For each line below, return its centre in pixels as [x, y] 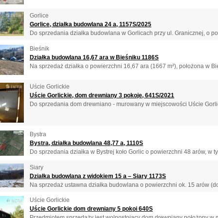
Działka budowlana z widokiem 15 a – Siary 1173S [98, 176]
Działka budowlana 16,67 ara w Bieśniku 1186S [94, 57]
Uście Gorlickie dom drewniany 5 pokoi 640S [91, 209]
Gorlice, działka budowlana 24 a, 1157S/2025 [91, 25]
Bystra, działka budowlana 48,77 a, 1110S [86, 143]
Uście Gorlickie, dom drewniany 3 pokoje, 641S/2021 [102, 95]
